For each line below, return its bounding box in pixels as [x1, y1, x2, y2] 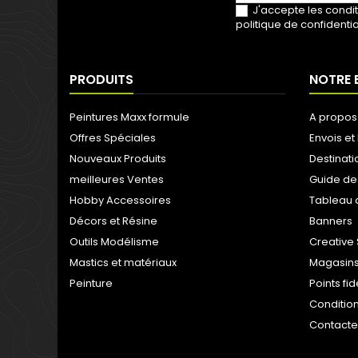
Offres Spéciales [70, 130, 156, 145]
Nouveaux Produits [70, 151, 166, 166]
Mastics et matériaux [70, 255, 177, 270]
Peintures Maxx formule [70, 109, 189, 125]
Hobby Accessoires [70, 193, 171, 208]
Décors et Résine [70, 213, 157, 229]
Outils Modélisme [70, 234, 159, 249]
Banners [309, 213, 352, 229]
